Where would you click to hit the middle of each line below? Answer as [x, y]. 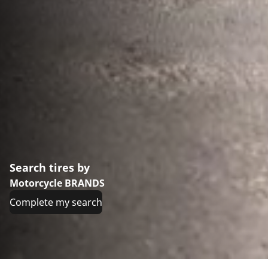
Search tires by [50, 167]
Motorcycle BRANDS [57, 183]
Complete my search [56, 202]
